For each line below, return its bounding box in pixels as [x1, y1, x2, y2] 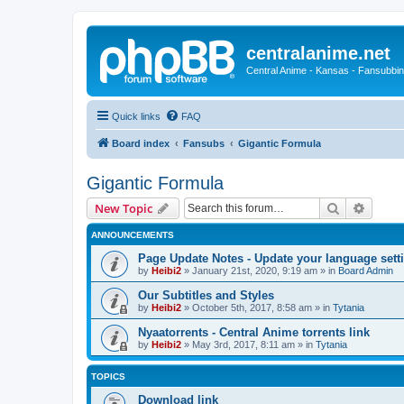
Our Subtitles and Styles [138, 288, 274, 302]
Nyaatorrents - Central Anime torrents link [138, 325, 370, 339]
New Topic [95, 199, 152, 216]
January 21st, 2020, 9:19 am [192, 264, 317, 276]
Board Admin [338, 264, 393, 276]
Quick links [112, 110, 161, 122]
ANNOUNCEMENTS [91, 229, 174, 240]
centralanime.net [246, 43, 390, 63]
